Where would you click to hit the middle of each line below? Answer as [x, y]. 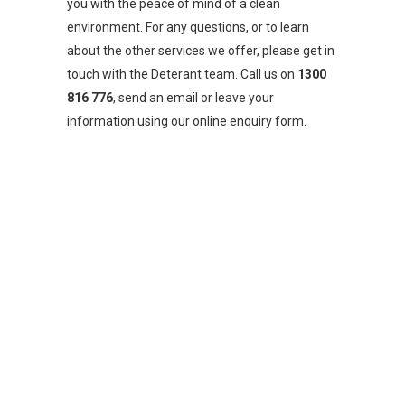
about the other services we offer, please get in [201, 51]
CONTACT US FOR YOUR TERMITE [202, 212]
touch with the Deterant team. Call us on [182, 74]
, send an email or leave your [193, 98]
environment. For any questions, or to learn [188, 27]
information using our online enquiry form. [187, 121]
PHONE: [143, 275]
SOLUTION [202, 245]
